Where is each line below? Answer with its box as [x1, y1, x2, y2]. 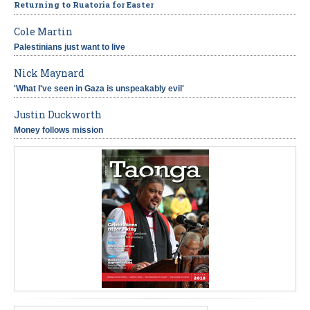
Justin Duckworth [14, 108, 102, 122]
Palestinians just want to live [14, 42, 125, 53]
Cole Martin [14, 25, 73, 39]
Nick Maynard [14, 66, 84, 80]
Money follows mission [14, 125, 103, 136]
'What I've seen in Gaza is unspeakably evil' [14, 84, 184, 94]
